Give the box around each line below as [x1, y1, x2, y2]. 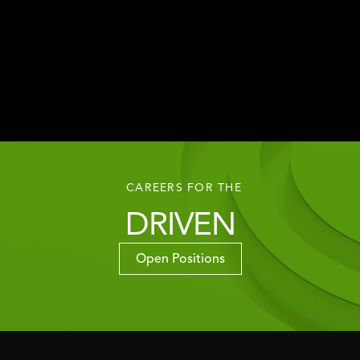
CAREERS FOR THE [126, 182, 242, 194]
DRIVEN [125, 211, 235, 243]
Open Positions [135, 253, 225, 267]
